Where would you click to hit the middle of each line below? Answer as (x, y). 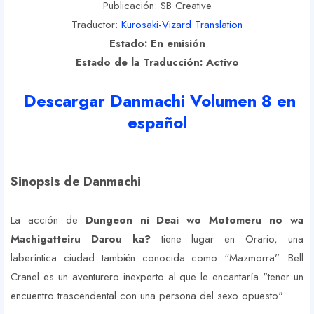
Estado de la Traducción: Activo (157, 63)
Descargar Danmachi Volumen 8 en (157, 101)
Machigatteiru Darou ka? (81, 239)
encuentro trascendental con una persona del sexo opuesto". (148, 296)
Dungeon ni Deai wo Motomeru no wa (194, 220)
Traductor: (96, 25)
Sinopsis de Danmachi (76, 182)
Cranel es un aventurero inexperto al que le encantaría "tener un (157, 277)
